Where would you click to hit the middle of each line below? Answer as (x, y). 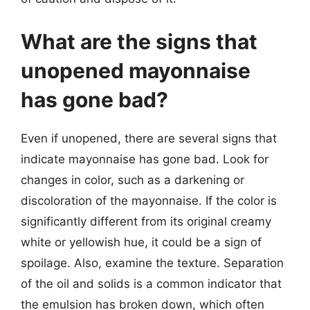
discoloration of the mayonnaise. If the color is (149, 200)
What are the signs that (139, 41)
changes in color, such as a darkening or (133, 180)
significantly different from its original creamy (146, 221)
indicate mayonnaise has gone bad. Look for (145, 159)
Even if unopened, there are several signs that (149, 138)
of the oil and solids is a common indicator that (151, 283)
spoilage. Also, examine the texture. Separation (152, 263)
